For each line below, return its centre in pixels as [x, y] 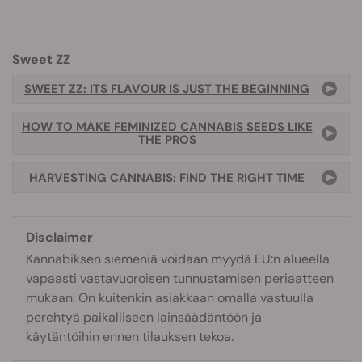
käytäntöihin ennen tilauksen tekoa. [130, 337]
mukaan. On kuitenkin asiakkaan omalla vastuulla [170, 298]
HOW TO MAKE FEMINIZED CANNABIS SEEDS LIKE [167, 127]
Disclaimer [59, 237]
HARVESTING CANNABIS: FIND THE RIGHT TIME [167, 178]
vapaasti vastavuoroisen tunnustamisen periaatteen [180, 278]
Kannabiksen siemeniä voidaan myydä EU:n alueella [178, 259]
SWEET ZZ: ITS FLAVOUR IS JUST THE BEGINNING [167, 89]
